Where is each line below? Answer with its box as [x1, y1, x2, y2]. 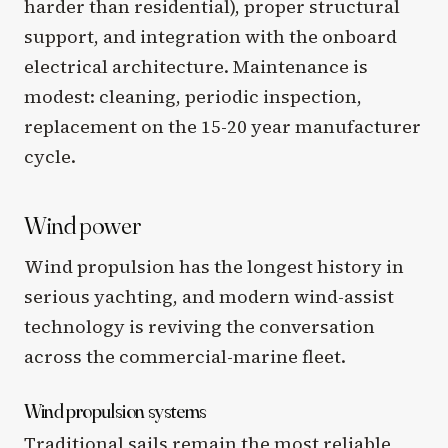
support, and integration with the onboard [24, 23, 397, 49]
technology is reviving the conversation [24, 314, 375, 340]
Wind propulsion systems [24, 398, 207, 424]
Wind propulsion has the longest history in [24, 254, 404, 280]
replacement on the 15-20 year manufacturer [24, 113, 421, 139]
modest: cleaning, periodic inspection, [24, 83, 362, 109]
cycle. [24, 143, 76, 169]
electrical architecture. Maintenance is [24, 53, 368, 79]
